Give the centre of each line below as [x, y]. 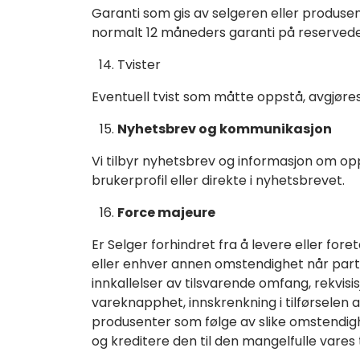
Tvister [139, 64]
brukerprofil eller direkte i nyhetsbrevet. [218, 180]
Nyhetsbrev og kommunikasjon [225, 129]
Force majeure [166, 212]
